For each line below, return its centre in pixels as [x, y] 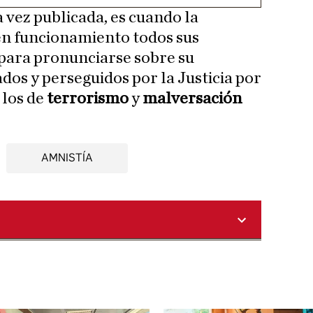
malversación [192, 99]
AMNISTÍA [67, 158]
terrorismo [88, 99]
